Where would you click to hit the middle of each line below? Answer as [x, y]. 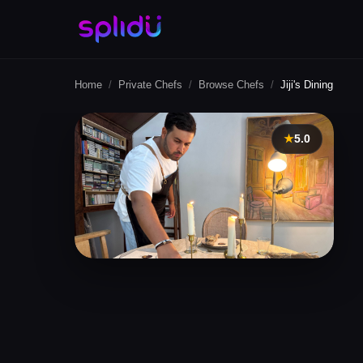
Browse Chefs [231, 85]
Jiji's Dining [307, 85]
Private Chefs [150, 85]
